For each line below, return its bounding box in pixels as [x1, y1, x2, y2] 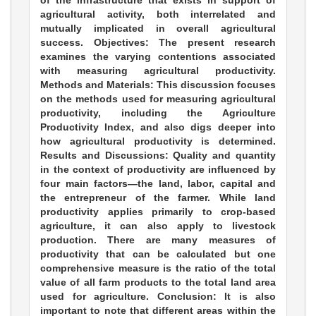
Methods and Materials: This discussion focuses [40, 79, 276, 91]
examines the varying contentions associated [40, 51, 276, 63]
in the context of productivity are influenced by [40, 164, 276, 176]
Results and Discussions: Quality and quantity [40, 150, 276, 162]
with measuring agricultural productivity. [40, 65, 276, 77]
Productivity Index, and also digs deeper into [40, 121, 276, 133]
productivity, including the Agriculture [40, 107, 276, 119]
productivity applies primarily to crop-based [40, 206, 276, 218]
